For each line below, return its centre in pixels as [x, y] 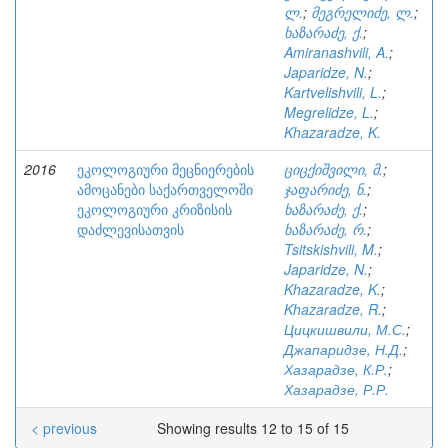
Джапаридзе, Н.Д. [343, 349]
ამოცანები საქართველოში [165, 189]
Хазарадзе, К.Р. [336, 369]
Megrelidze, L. [329, 112]
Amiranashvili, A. [336, 52]
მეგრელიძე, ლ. [362, 12]
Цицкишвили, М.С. [345, 329]
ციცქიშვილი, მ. [333, 169]
